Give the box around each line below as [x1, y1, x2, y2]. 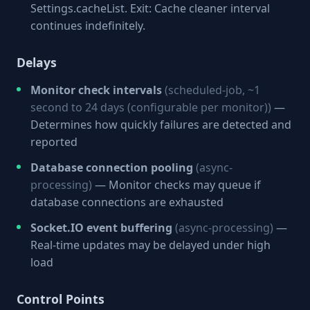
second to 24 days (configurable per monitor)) [30, 100, 271, 115]
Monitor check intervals [30, 82, 162, 98]
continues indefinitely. [30, 18, 145, 33]
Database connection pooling [30, 160, 193, 175]
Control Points [17, 291, 104, 307]
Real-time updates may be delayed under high [30, 237, 271, 253]
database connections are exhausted [30, 194, 224, 210]
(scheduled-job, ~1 [165, 82, 260, 98]
